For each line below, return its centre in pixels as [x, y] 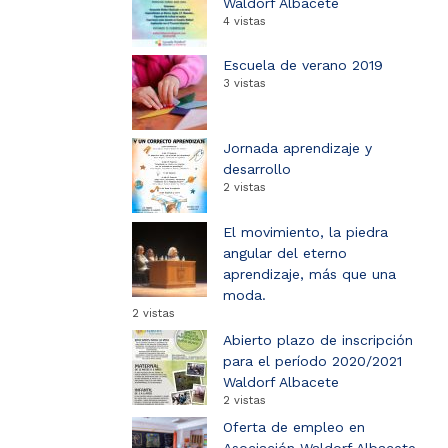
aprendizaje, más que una [309, 273]
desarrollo [257, 169]
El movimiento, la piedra [305, 231]
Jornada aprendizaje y [297, 148]
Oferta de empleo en [294, 427]
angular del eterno [285, 252]
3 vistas [244, 83]
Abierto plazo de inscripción [318, 340]
